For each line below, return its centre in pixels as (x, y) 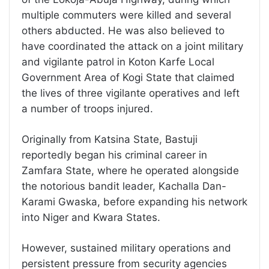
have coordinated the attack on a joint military (132, 46)
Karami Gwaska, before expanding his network (134, 201)
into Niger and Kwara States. (91, 217)
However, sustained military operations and (126, 248)
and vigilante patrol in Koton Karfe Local (118, 62)
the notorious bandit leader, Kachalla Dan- (124, 186)
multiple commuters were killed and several (126, 15)
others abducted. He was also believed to (123, 30)
